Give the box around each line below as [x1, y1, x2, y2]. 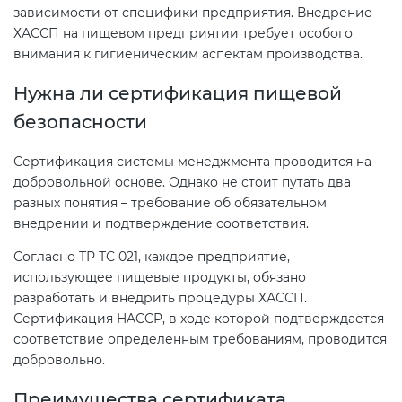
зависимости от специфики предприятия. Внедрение [13, 4, 372, 22]
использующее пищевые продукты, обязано [13, 268, 306, 285]
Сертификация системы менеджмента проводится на [13, 153, 371, 170]
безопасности [13, 111, 152, 134]
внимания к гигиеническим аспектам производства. [13, 46, 363, 63]
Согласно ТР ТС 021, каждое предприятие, [13, 248, 290, 265]
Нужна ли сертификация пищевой [13, 83, 342, 105]
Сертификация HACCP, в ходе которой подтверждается [13, 310, 384, 327]
